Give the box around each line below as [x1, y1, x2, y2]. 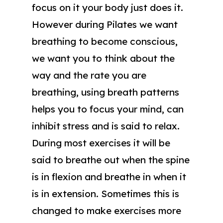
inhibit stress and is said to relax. [32, 119, 180, 132]
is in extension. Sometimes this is [32, 187, 179, 200]
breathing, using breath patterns [32, 86, 179, 98]
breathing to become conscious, [32, 35, 178, 47]
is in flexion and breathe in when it [32, 170, 186, 183]
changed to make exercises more [32, 204, 181, 217]
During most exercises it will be [32, 136, 170, 149]
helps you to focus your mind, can [32, 103, 184, 115]
